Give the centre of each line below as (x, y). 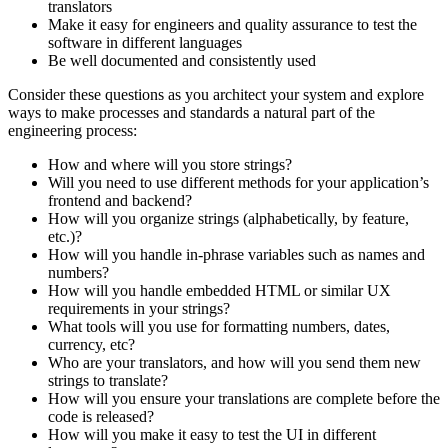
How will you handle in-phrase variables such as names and (236, 254)
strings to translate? (108, 380)
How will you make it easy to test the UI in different (212, 434)
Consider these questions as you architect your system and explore (216, 94)
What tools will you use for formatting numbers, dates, (219, 326)
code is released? (101, 416)
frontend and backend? (120, 200)
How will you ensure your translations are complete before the (244, 398)
